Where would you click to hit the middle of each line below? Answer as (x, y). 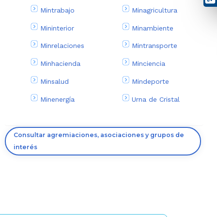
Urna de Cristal (155, 99)
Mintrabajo (58, 10)
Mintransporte (154, 46)
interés (26, 147)
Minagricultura (154, 10)
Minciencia (148, 63)
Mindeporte (150, 81)
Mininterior (57, 28)
